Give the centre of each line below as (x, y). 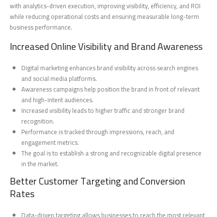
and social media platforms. (59, 78)
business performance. (41, 27)
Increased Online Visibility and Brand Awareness (106, 46)
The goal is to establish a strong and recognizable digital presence (112, 153)
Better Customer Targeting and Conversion (97, 181)
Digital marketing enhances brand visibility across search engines (110, 68)
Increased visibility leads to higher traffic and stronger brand (103, 110)
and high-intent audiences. (58, 100)
